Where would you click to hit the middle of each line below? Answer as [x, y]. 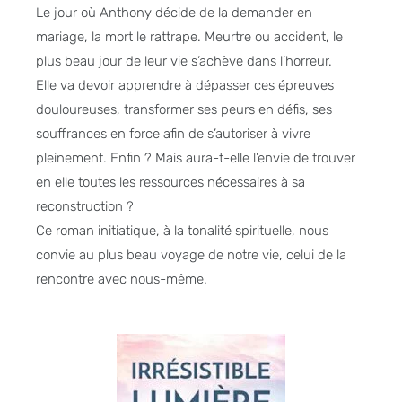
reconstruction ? [85, 207]
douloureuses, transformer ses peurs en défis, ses [184, 110]
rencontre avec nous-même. [122, 280]
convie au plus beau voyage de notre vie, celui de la [191, 255]
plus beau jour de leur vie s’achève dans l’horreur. [184, 61]
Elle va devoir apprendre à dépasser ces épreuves [185, 86]
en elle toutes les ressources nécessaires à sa [170, 183]
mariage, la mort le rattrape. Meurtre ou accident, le [189, 37]
